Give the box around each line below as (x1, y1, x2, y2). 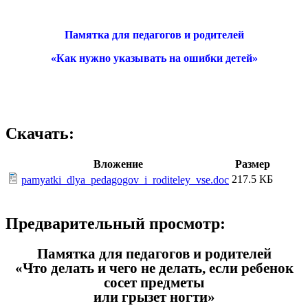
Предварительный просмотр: (5, 214, 225, 233)
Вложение (93, 158, 143, 170)
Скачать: (5, 124, 74, 143)
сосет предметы (104, 274, 204, 291)
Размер (234, 158, 270, 170)
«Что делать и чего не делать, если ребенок (14, 260, 294, 277)
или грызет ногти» (93, 289, 215, 306)
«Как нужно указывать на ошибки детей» (50, 52, 258, 64)
